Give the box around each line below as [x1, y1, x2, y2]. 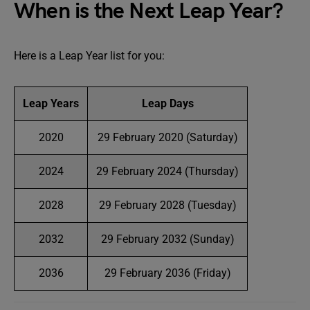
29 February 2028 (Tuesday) [98, 198, 237, 212]
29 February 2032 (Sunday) [100, 232, 235, 246]
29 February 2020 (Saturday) [97, 130, 238, 144]
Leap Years [23, 96, 79, 110]
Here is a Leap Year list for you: [14, 48, 165, 62]
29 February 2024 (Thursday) [96, 164, 239, 178]
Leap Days [141, 96, 194, 110]
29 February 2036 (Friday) [104, 266, 231, 280]
